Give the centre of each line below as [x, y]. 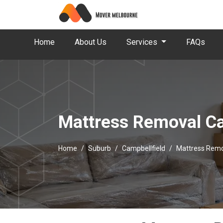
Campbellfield [144, 148]
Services [143, 42]
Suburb [100, 148]
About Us [91, 42]
